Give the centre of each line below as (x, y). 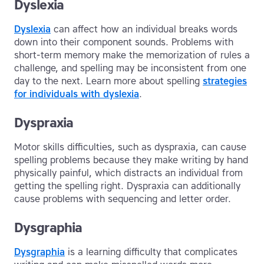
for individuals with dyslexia (77, 94)
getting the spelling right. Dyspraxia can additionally (127, 186)
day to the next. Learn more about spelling (108, 81)
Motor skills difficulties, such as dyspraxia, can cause (130, 147)
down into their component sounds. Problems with (124, 42)
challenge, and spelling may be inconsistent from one (130, 68)
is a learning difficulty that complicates (151, 252)
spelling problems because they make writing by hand (131, 160)
